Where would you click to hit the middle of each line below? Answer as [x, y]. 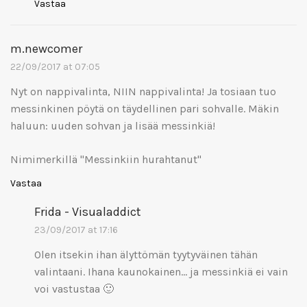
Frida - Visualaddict [88, 211]
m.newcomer [46, 48]
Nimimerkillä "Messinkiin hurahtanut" [106, 159]
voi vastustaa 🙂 [74, 288]
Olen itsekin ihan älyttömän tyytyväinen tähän [146, 254]
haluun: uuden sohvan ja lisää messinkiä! [113, 125]
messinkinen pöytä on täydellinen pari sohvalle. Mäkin [145, 108]
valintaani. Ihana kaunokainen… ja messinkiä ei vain [161, 271]
